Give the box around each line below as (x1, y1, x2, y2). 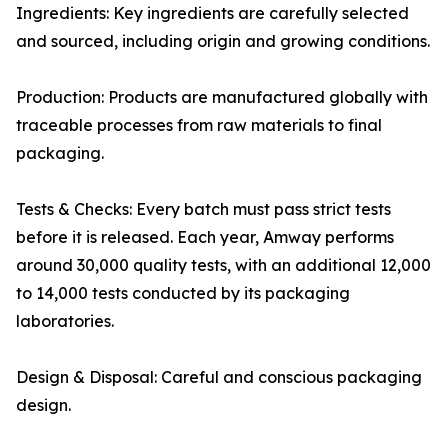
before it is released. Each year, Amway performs (16, 227, 394, 247)
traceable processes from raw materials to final (16, 115, 382, 135)
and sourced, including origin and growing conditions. (16, 31, 430, 51)
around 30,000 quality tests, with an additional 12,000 (16, 255, 431, 275)
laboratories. (16, 311, 114, 331)
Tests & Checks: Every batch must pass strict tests (16, 199, 391, 219)
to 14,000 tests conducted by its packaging (16, 283, 350, 303)
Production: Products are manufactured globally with (16, 87, 428, 107)
